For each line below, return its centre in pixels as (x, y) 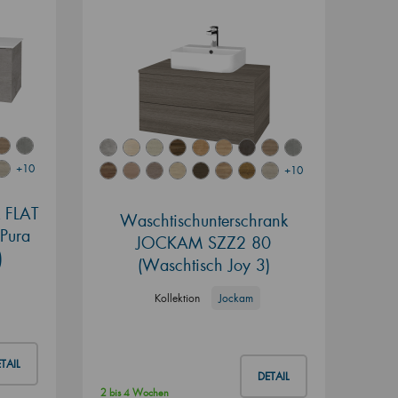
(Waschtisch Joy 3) (203, 264)
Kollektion (177, 298)
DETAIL (273, 376)
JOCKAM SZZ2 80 (204, 242)
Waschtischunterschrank (203, 220)
